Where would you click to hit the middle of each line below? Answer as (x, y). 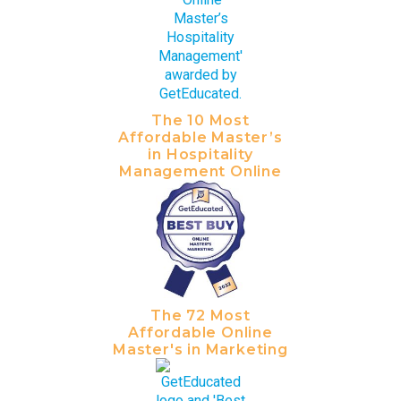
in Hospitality (200, 155)
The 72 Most (200, 315)
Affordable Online (200, 332)
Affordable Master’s (200, 138)
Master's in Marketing (200, 349)
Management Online (200, 172)
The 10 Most (200, 121)
